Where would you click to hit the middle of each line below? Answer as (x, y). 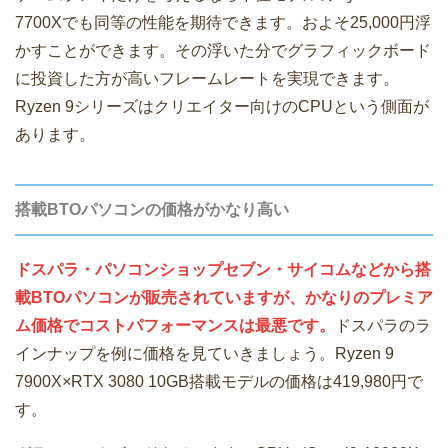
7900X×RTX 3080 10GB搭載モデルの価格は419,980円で (219, 381)
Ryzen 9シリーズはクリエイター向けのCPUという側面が (222, 106)
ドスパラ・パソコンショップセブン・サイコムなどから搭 (223, 269)
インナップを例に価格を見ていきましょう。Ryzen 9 (204, 353)
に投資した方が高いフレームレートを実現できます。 (207, 78)
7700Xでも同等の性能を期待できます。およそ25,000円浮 (223, 22)
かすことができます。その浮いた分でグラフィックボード (223, 50)
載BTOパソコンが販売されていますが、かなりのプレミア (224, 297)
